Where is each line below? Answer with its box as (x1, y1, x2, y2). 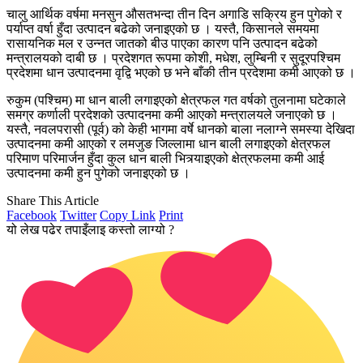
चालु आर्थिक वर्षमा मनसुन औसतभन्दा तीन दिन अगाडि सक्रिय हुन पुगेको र (6, 6, 342, 21)
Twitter (60, 207, 96, 222)
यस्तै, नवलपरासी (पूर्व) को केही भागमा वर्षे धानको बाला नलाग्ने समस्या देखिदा (6, 122, 355, 136)
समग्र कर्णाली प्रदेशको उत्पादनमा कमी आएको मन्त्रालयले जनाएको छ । (6, 107, 337, 122)
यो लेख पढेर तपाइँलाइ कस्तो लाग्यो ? (6, 222, 174, 237)
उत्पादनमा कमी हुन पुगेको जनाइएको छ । (6, 165, 190, 180)
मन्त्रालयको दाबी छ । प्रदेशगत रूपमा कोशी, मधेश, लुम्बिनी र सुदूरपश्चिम (6, 50, 340, 65)
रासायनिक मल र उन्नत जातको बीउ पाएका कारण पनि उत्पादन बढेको (6, 36, 318, 50)
